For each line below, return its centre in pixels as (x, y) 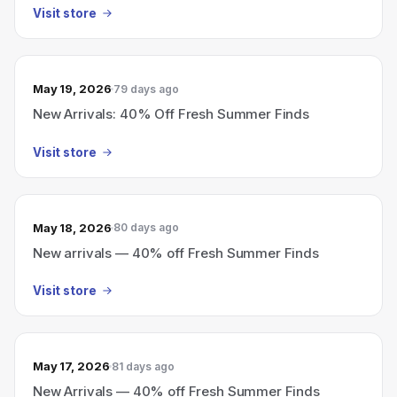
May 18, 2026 (72, 227)
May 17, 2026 (71, 366)
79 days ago (147, 89)
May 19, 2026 (72, 89)
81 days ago (144, 366)
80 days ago (147, 227)
